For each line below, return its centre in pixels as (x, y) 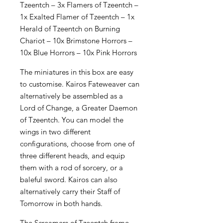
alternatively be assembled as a (71, 96)
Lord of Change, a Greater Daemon (79, 108)
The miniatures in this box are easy (77, 72)
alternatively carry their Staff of (70, 191)
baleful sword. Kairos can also (69, 179)
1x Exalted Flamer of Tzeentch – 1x (77, 16)
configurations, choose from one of (77, 143)
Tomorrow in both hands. (61, 203)
